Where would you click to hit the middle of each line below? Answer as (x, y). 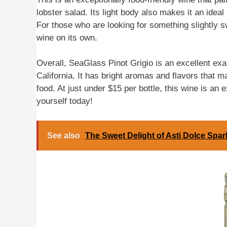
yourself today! (65, 101)
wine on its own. (67, 37)
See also (64, 135)
